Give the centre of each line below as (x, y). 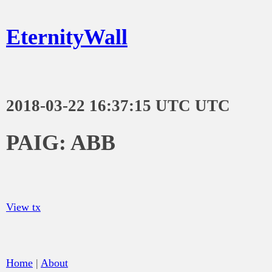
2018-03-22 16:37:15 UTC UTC (118, 105)
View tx (23, 207)
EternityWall (67, 37)
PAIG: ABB (61, 142)
